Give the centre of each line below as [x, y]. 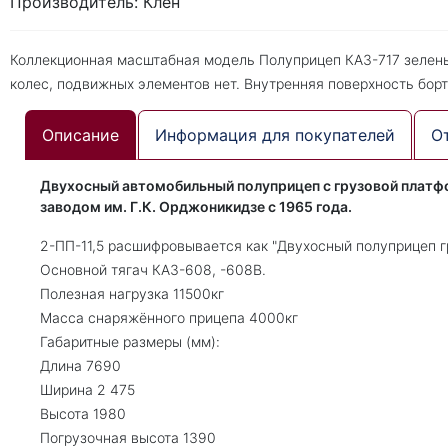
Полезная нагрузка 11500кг [132, 293]
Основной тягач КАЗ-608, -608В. [153, 269]
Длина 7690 [80, 365]
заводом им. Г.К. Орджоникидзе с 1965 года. [196, 206]
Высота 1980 [83, 413]
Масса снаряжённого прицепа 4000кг [169, 317]
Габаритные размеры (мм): [130, 341]
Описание [80, 135]
